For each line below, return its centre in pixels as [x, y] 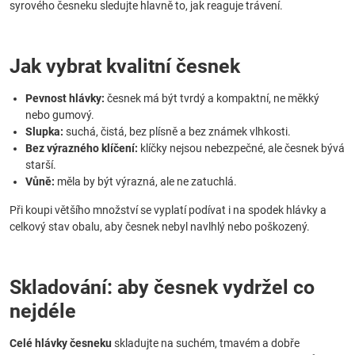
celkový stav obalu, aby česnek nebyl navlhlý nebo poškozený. [160, 227]
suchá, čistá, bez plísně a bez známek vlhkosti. [177, 132]
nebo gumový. [60, 115]
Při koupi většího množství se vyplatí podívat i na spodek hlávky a [168, 210]
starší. [41, 165]
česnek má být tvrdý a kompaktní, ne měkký [212, 98]
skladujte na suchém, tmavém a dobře [206, 343]
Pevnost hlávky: [65, 98]
